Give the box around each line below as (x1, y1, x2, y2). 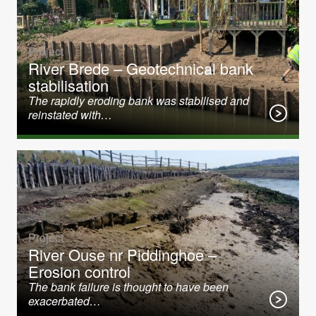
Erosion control (28, 260, 130, 282)
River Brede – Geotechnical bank (28, 57, 253, 79)
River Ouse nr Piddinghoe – (28, 243, 217, 265)
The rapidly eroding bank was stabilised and (28, 92, 249, 109)
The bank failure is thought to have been (28, 279, 229, 295)
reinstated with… (28, 107, 112, 123)
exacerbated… (28, 293, 101, 309)
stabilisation (28, 74, 109, 96)
